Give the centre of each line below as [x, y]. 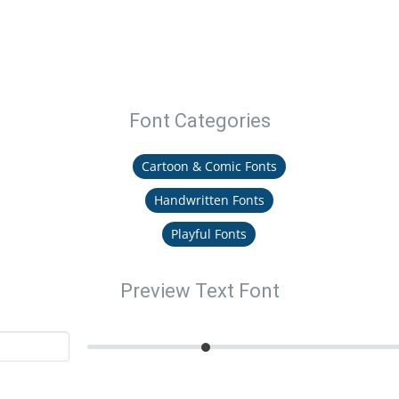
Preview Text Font [199, 291]
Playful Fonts [209, 234]
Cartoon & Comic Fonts [209, 166]
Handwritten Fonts [209, 200]
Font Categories [199, 121]
